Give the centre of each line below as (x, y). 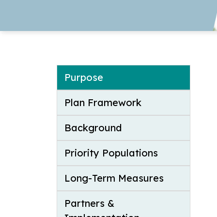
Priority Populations (111, 153)
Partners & (89, 203)
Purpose (84, 77)
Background (93, 128)
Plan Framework (103, 103)
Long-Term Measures (114, 178)
